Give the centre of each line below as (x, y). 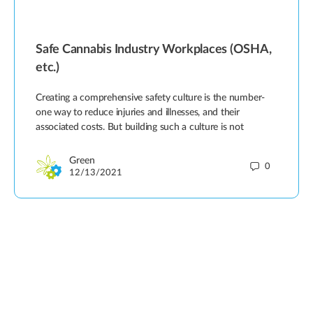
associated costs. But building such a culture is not (140, 127)
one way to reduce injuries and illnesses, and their (138, 112)
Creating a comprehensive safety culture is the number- (151, 97)
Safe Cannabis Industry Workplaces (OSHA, (154, 49)
